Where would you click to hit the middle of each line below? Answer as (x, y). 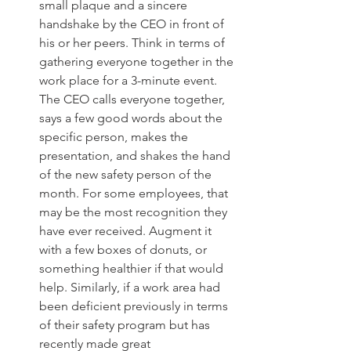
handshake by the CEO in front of (133, 24)
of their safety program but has (126, 325)
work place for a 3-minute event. (130, 80)
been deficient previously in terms (135, 306)
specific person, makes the (115, 137)
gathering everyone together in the (138, 62)
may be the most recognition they (135, 212)
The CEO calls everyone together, (134, 99)
